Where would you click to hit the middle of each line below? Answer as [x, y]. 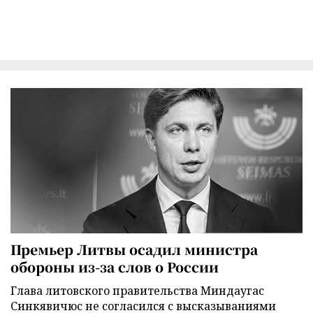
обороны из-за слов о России [115, 266]
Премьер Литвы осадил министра [134, 249]
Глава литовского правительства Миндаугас [137, 290]
